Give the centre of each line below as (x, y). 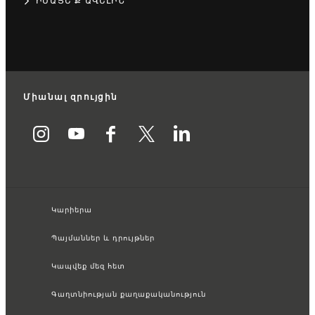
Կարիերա (72, 211)
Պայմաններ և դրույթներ (103, 239)
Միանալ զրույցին (71, 98)
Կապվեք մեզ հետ (88, 267)
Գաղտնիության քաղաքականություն (129, 295)
